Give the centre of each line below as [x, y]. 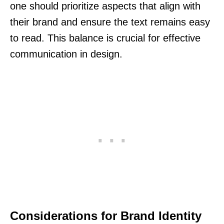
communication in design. [66, 54]
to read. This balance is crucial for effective [105, 38]
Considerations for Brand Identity [106, 215]
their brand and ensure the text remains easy [110, 22]
